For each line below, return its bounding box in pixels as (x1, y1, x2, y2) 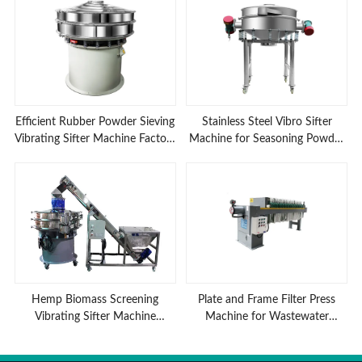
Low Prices (69, 149, 122, 162)
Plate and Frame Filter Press (198, 294, 336, 306)
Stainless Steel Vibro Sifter (201, 116, 332, 128)
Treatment (242, 328, 293, 340)
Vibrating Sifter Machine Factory (14, 133, 176, 145)
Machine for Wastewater (204, 311, 329, 323)
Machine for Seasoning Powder (189, 133, 345, 145)
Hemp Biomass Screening (32, 294, 159, 306)
